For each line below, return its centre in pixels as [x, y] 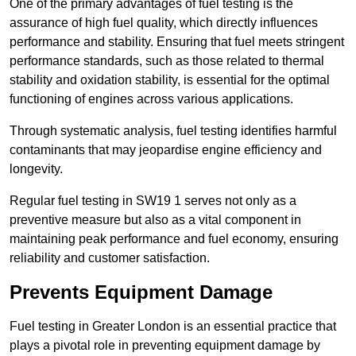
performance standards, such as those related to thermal [167, 61]
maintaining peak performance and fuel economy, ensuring [174, 239]
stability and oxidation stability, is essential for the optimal [170, 80]
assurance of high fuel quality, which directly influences [164, 23]
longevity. [36, 169]
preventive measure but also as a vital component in [155, 220]
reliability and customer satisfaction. [110, 258]
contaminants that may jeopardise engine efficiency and [166, 150]
